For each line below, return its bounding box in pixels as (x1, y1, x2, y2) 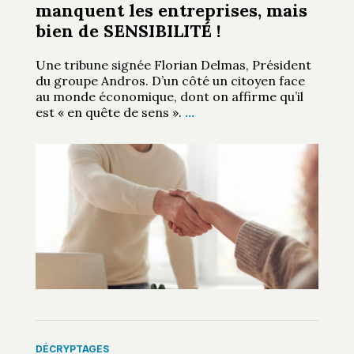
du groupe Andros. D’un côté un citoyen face (35, 72, 305, 88)
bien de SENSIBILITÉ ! (35, 19, 220, 42)
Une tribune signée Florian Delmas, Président (35, 56, 311, 73)
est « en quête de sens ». (35, 104, 185, 120)
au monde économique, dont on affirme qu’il (35, 88, 303, 104)
